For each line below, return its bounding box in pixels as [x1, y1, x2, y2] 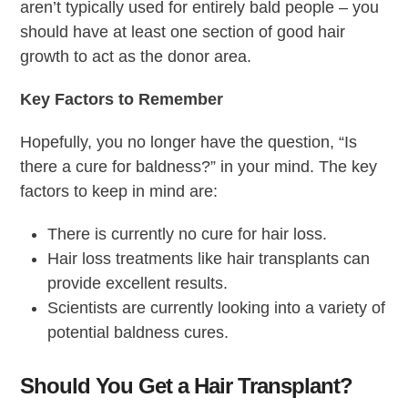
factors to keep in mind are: [20, 181, 219, 200]
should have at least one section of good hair [20, 22, 346, 41]
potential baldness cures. [47, 322, 229, 342]
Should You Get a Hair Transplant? [20, 372, 353, 398]
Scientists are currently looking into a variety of [47, 298, 386, 317]
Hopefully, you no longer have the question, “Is [20, 132, 358, 151]
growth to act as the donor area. [20, 46, 252, 66]
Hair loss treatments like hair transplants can [47, 249, 371, 268]
